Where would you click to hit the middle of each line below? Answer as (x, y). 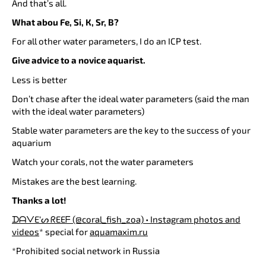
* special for (64, 232)
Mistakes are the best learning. (74, 181)
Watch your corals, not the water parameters (104, 162)
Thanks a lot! (39, 200)
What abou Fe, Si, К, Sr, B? (66, 22)
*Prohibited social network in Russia (86, 251)
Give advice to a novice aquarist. (79, 60)
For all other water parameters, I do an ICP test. (107, 41)
